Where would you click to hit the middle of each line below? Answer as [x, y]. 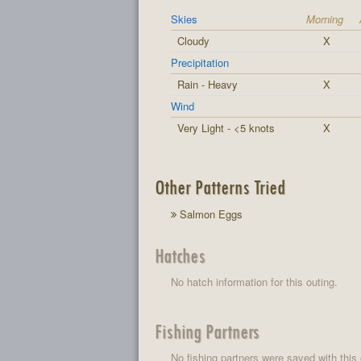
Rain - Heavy [207, 84]
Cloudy [193, 41]
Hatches [180, 255]
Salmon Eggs [210, 214]
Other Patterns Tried [220, 187]
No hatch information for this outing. [254, 282]
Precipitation [200, 62]
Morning [325, 19]
